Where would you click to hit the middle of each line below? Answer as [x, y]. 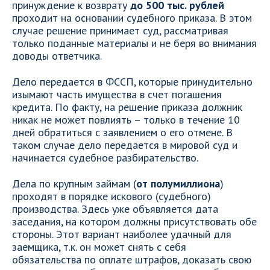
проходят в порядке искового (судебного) [111, 196]
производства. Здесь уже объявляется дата [115, 209]
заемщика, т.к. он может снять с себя [99, 247]
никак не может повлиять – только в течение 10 [126, 120]
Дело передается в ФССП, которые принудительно [132, 82]
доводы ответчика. [57, 56]
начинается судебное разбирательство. [105, 158]
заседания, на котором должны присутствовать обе [134, 221]
